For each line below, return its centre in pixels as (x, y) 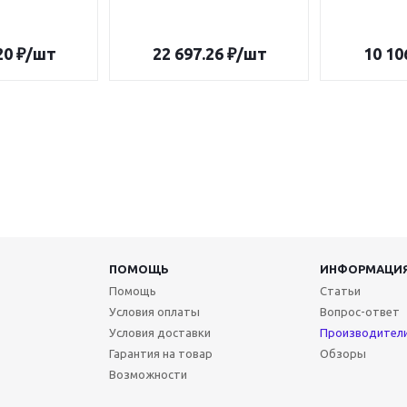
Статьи (340, 291)
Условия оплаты (154, 312)
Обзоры (342, 353)
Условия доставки (159, 333)
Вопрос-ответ (359, 312)
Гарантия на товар (160, 353)
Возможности (148, 374)
